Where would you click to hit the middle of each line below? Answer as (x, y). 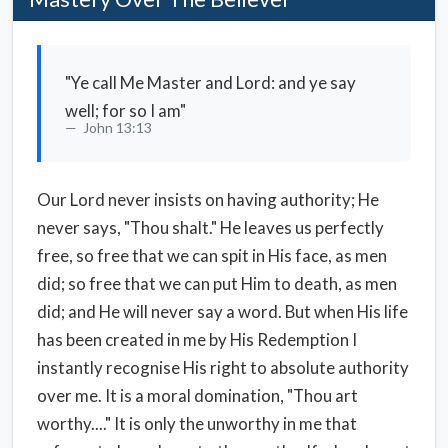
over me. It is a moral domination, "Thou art (197, 395)
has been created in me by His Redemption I (197, 339)
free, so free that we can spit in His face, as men (212, 255)
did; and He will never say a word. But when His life (222, 311)
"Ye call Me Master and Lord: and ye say (210, 82)
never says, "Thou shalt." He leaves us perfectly (210, 227)
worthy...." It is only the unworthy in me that (197, 423)
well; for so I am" (125, 110)
